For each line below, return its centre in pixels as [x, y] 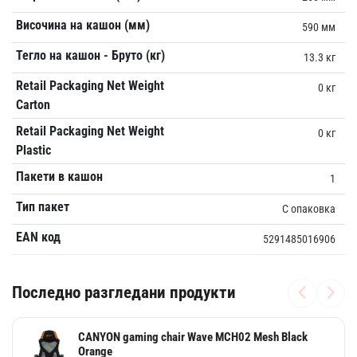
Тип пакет [42, 206]
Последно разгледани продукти [124, 293]
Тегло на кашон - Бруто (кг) [90, 55]
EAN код [38, 237]
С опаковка [309, 208]
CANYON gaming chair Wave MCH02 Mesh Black [193, 337]
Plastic [33, 150]
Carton [33, 104]
